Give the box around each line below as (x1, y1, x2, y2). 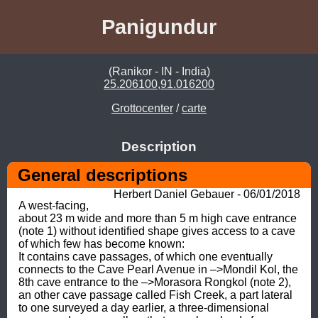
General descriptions (18, 165, 187, 185)
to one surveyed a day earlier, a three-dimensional (18, 301, 269, 314)
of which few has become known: (18, 237, 187, 250)
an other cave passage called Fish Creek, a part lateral (18, 288, 292, 301)
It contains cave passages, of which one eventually (18, 250, 273, 263)
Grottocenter (111, 102, 173, 115)
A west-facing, (18, 199, 89, 212)
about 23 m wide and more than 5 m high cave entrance (18, 212, 297, 224)
